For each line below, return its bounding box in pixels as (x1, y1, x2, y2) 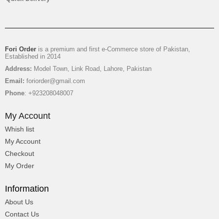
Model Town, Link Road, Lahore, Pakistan (34, 65, 152, 72)
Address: (5, 65, 34, 72)
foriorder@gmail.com (26, 77, 85, 85)
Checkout (5, 149, 34, 157)
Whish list (5, 125, 34, 133)
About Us (5, 197, 33, 206)
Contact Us (5, 210, 39, 218)
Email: (5, 77, 26, 85)
